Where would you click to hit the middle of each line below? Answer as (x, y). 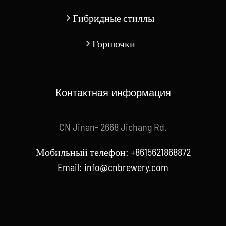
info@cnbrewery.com (126, 167)
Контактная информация (113, 93)
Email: (71, 167)
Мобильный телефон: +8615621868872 (113, 152)
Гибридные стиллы (114, 18)
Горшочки (114, 44)
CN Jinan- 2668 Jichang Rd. (113, 127)
